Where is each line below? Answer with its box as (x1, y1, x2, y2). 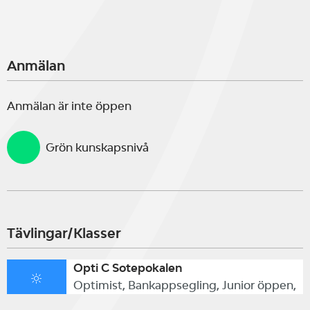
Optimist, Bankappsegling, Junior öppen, (73, 278, 296, 292)
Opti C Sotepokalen (73, 261, 182, 275)
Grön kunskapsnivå (46, 140, 149, 154)
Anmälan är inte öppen (7, 99, 131, 113)
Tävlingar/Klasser (7, 225, 121, 241)
